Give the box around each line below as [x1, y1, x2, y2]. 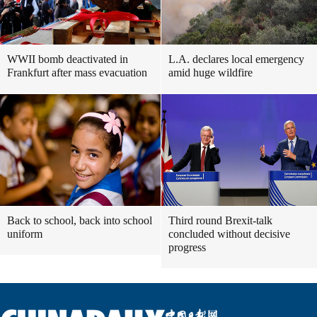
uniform [7, 228, 42, 240]
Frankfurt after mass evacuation [7, 67, 147, 79]
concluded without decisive [168, 228, 290, 240]
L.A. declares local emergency [168, 53, 304, 65]
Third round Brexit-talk [168, 214, 272, 226]
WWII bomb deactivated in [7, 53, 128, 65]
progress [168, 241, 206, 253]
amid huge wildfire [168, 67, 253, 79]
